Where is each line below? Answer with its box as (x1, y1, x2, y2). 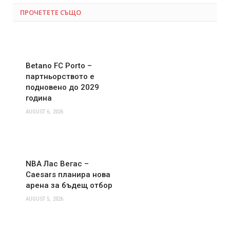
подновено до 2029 (26, 82, 99, 92)
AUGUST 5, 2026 (26, 195, 64, 202)
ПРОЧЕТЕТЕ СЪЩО (20, 7, 81, 17)
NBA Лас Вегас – (26, 159, 89, 168)
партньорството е (26, 71, 94, 81)
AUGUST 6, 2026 (26, 108, 64, 115)
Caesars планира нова (26, 169, 110, 179)
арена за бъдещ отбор (26, 180, 112, 190)
